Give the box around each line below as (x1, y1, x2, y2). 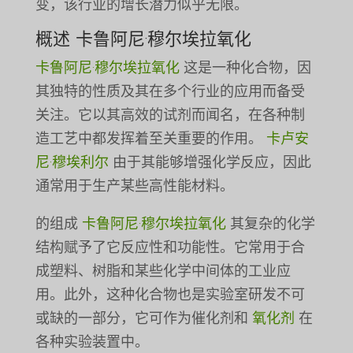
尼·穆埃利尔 (35, 154, 109, 172)
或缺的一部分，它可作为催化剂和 (35, 310, 252, 328)
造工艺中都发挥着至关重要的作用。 (35, 130, 266, 148)
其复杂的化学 (225, 215, 315, 233)
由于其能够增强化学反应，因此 (108, 154, 311, 172)
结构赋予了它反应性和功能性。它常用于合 (35, 239, 305, 257)
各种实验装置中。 (35, 333, 149, 351)
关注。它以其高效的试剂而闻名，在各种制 (35, 106, 305, 124)
